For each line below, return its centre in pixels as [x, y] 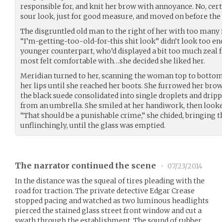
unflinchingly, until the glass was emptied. [93, 125]
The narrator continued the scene [86, 165]
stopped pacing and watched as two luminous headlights [112, 200]
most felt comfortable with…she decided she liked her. [113, 61]
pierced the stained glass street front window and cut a [108, 210]
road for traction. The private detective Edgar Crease [105, 191]
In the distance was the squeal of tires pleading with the [110, 181]
